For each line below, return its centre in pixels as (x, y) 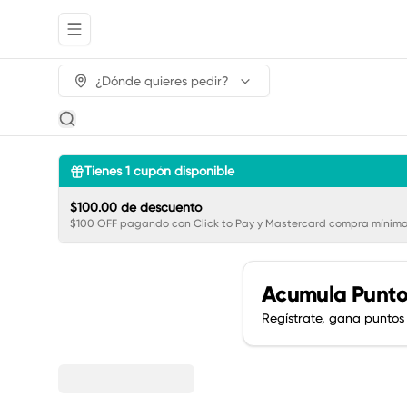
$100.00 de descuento (136, 207)
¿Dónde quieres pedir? (162, 81)
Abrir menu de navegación (152, 37)
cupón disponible (184, 171)
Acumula (306, 294)
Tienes (105, 171)
